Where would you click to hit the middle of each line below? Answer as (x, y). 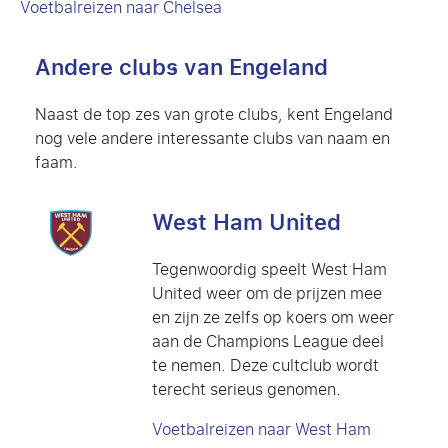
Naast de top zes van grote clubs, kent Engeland (214, 114)
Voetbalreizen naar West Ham (261, 429)
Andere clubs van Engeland (181, 67)
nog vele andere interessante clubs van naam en (212, 138)
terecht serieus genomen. (246, 389)
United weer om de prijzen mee (267, 293)
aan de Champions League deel (268, 341)
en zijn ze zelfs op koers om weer (273, 317)
